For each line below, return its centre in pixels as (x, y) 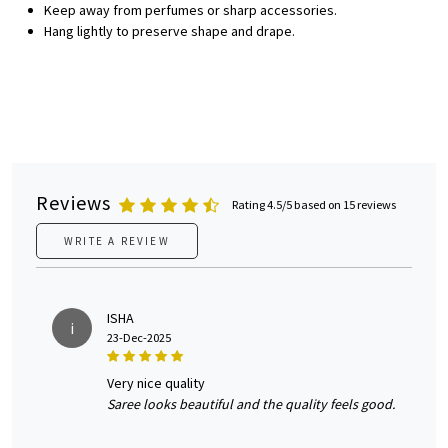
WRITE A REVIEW (117, 241)
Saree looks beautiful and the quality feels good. (251, 404)
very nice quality (159, 383)
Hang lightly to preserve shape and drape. (169, 31)
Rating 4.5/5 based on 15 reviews (314, 205)
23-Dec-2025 (139, 338)
